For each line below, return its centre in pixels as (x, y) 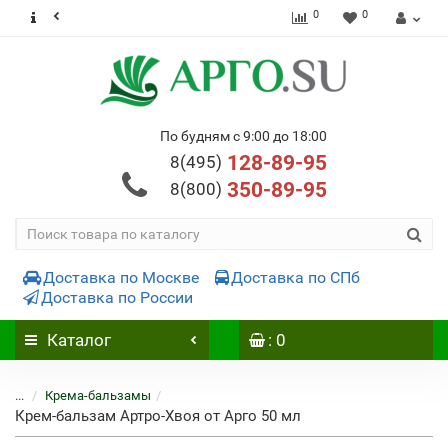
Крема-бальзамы (98, 395)
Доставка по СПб (295, 277)
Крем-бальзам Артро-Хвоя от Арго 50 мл (158, 416)
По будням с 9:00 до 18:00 (243, 136)
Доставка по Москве (121, 277)
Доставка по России (117, 297)
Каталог (79, 340)
